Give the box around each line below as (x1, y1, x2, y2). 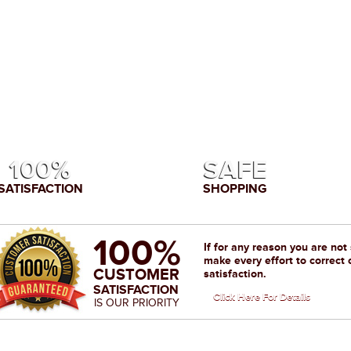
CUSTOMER (93, 266, 179, 284)
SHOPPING (203, 181, 267, 196)
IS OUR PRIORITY (94, 296, 179, 309)
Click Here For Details (213, 291, 310, 303)
